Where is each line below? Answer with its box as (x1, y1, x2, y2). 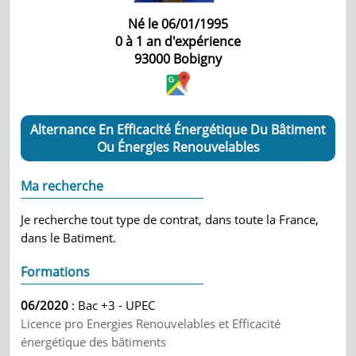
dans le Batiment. (21, 230, 117, 246)
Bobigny (173, 50, 222, 68)
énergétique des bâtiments (21, 334, 167, 350)
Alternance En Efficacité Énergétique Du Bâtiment (30, 121, 326, 138)
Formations (21, 263, 91, 281)
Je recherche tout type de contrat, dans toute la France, (21, 211, 319, 227)
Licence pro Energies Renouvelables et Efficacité (21, 315, 281, 331)
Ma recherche (21, 177, 104, 195)
